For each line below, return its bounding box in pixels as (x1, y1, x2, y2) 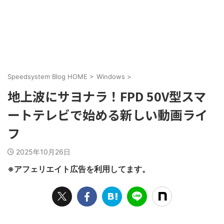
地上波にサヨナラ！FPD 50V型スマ (7, 87, 206, 105)
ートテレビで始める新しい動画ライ (7, 105, 207, 124)
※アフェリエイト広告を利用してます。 (7, 164, 150, 174)
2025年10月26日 (16, 147, 70, 156)
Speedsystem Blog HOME (7, 72, 87, 81)
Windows (96, 72, 125, 81)
